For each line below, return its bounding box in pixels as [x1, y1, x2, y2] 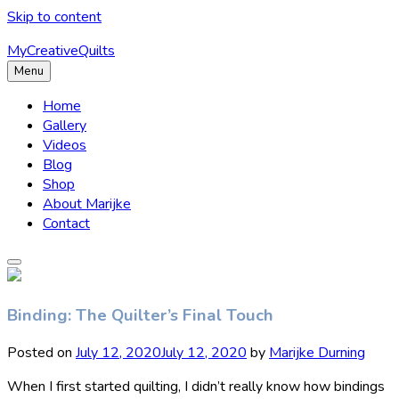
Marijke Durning [269, 343, 365, 363]
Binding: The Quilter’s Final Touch [7, 303, 273, 327]
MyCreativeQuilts [7, 41, 115, 61]
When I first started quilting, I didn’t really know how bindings [7, 377, 385, 397]
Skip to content [7, 7, 102, 27]
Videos [43, 135, 86, 155]
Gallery [43, 116, 86, 135]
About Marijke [43, 194, 131, 214]
